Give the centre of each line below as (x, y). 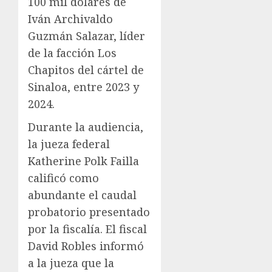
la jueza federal (69, 144)
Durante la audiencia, (86, 127)
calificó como (63, 178)
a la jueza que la (71, 263)
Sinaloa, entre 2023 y (83, 87)
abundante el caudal (82, 195)
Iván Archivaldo (70, 19)
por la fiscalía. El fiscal (87, 229)
